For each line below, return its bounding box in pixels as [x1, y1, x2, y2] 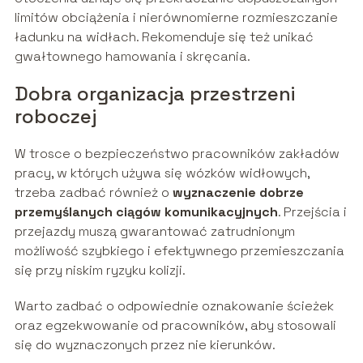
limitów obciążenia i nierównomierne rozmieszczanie [14, 9, 338, 27]
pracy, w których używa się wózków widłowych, [14, 164, 310, 182]
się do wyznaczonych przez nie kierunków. [14, 336, 275, 354]
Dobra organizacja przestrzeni [14, 81, 295, 107]
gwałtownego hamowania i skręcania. [14, 48, 250, 66]
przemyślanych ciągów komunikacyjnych [14, 203, 278, 221]
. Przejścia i [277, 203, 347, 221]
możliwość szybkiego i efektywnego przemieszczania [14, 242, 344, 260]
